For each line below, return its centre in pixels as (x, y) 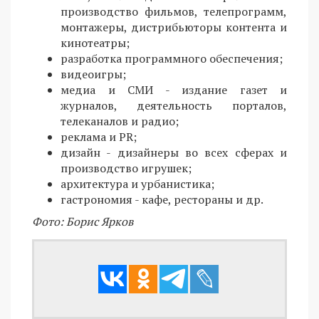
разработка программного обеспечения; (172, 59)
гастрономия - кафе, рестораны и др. (162, 200)
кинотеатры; (95, 43)
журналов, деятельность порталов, (174, 106)
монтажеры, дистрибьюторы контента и (174, 27)
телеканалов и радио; (120, 121)
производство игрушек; (126, 168)
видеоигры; (93, 74)
